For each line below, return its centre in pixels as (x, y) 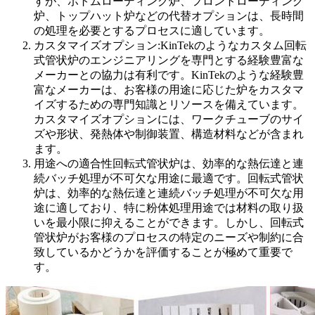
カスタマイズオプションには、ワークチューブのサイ (169, 119)
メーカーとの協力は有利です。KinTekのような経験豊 (169, 75)
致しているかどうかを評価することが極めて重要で (163, 252)
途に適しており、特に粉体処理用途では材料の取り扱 (169, 207)
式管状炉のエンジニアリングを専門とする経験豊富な (169, 60)
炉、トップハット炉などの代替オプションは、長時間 (169, 15)
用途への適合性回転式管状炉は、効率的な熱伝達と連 (169, 163)
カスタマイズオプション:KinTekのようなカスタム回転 (170, 45)
